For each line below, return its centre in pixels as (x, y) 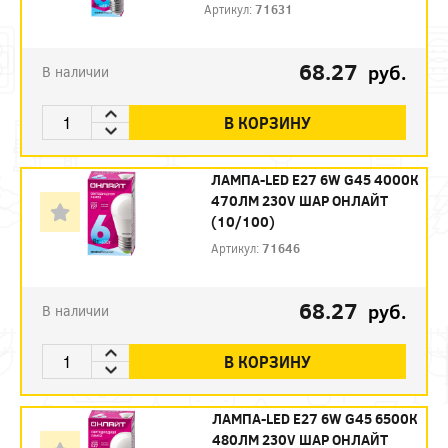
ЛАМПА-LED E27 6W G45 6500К (315, 419)
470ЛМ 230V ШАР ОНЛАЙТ (300, 201)
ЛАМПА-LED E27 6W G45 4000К (315, 180)
